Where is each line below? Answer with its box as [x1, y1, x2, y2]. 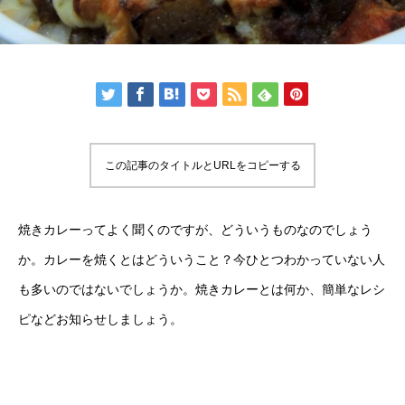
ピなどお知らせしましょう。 [18, 312, 183, 326]
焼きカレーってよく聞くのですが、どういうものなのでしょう [18, 222, 372, 237]
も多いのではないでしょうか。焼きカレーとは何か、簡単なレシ [18, 282, 385, 297]
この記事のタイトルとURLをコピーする [104, 159, 301, 172]
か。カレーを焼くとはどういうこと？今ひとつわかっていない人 [18, 252, 385, 267]
